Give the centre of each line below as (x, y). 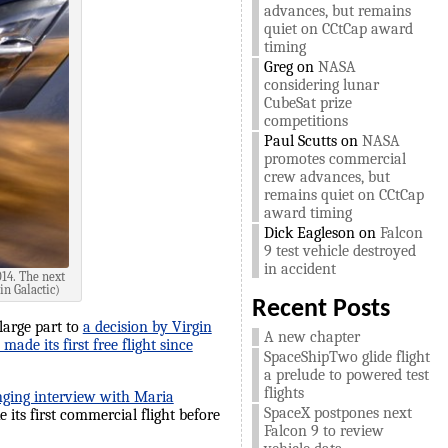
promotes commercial (334, 159)
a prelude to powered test (346, 375)
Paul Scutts (300, 141)
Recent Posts (320, 309)
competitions (305, 121)
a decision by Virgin (147, 327)
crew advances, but (326, 177)
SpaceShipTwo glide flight (346, 357)
